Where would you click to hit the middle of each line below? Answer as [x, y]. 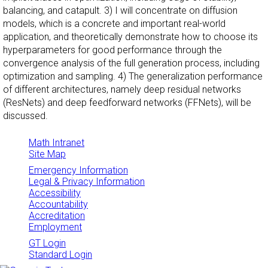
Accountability [58, 205]
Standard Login [60, 255]
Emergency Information [78, 170]
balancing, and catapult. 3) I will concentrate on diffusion [120, 11]
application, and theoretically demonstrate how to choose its [130, 37]
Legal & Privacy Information [87, 182]
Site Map [47, 154]
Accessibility [55, 193]
